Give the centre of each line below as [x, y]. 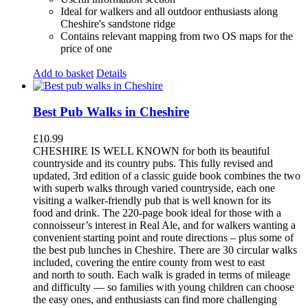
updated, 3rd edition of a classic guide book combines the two [167, 176]
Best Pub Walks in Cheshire [111, 112]
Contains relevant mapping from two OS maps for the [177, 36]
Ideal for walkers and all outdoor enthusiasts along [169, 11]
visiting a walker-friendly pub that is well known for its [152, 200]
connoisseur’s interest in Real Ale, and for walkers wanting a [164, 225]
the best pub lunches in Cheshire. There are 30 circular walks [165, 250]
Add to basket [63, 73]
